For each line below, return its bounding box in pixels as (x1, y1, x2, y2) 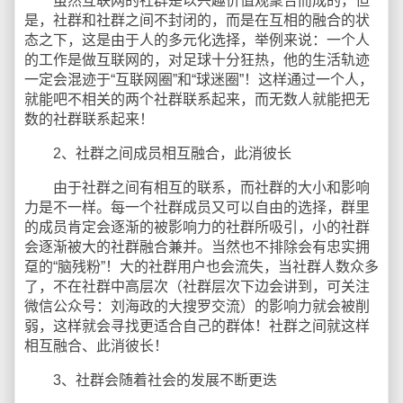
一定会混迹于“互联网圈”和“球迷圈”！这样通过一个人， (24, 72, 373, 87)
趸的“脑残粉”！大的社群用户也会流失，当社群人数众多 (24, 259, 379, 274)
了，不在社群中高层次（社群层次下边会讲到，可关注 (24, 279, 370, 294)
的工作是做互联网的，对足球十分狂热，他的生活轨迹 (24, 52, 370, 67)
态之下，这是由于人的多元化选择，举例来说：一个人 (24, 32, 370, 48)
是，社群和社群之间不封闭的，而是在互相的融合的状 (24, 13, 370, 28)
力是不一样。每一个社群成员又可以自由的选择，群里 (24, 200, 370, 215)
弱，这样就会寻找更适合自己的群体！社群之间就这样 (24, 318, 370, 334)
